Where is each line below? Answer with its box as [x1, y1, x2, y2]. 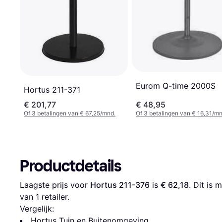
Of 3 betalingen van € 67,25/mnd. [24, 110, 115, 117]
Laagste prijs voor [20, 180, 90, 190]
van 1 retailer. [20, 192, 69, 202]
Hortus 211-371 [24, 85, 80, 95]
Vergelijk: [20, 204, 54, 214]
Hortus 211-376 [90, 180, 150, 190]
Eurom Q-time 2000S [136, 81, 216, 91]
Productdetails [20, 157, 121, 176]
